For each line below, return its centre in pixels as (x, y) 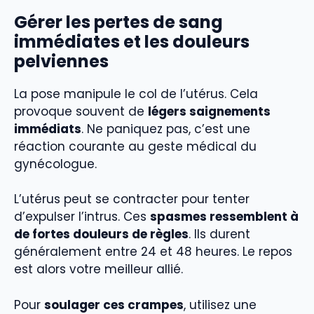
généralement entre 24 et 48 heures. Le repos (153, 252)
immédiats (48, 129)
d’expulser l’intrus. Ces (82, 217)
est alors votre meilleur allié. (98, 269)
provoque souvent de (81, 111)
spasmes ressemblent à (224, 217)
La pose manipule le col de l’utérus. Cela (136, 94)
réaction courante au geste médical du (135, 146)
